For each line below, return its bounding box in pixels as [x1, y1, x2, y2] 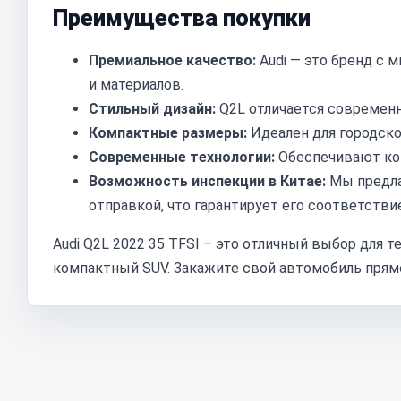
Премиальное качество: [89, 52, 256, 69]
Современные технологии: [89, 149, 275, 166]
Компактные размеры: [89, 124, 247, 141]
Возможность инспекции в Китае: [89, 173, 326, 190]
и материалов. [89, 76, 183, 93]
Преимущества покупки [53, 5, 311, 31]
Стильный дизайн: [89, 100, 216, 117]
